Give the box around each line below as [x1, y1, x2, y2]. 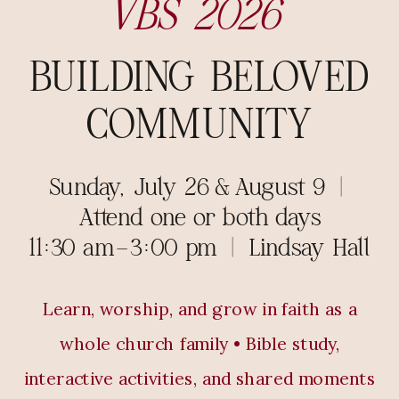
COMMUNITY [85, 103, 314, 148]
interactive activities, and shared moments [23, 367, 376, 391]
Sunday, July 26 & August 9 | [48, 175, 351, 201]
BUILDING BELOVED [28, 55, 370, 100]
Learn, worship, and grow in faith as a [42, 297, 357, 321]
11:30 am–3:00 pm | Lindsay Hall [28, 235, 371, 261]
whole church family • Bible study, [60, 332, 339, 355]
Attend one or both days [78, 205, 321, 231]
